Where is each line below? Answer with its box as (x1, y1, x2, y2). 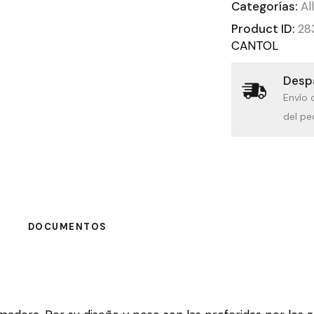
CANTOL (231, 38, 278, 54)
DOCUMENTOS (27, 221, 107, 233)
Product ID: (231, 21, 298, 37)
